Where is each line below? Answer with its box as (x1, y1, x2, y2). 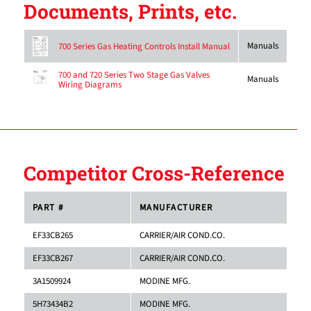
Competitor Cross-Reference (23, 160, 285, 186)
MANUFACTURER (139, 201, 213, 214)
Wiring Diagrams (58, 78, 121, 91)
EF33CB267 (32, 251, 73, 264)
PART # (32, 201, 64, 214)
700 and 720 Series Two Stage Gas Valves (58, 68, 210, 81)
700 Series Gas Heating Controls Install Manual (58, 40, 230, 53)
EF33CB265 (32, 228, 73, 242)
